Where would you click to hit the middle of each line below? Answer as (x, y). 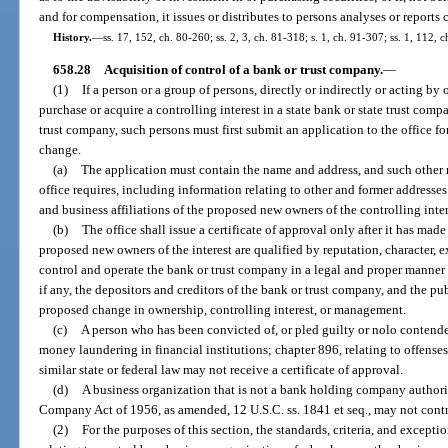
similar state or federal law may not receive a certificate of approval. (221, 370)
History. (72, 36)
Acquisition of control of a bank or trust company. (243, 70)
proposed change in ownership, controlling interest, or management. (223, 310)
